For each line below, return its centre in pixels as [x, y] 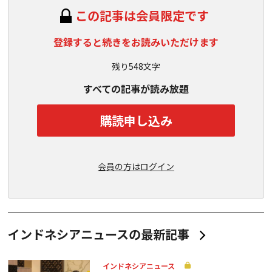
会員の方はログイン [136, 166]
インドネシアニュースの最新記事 [99, 234]
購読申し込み [136, 120]
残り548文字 [136, 66]
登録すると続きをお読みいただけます [136, 42]
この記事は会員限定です [142, 15]
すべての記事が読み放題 [136, 89]
